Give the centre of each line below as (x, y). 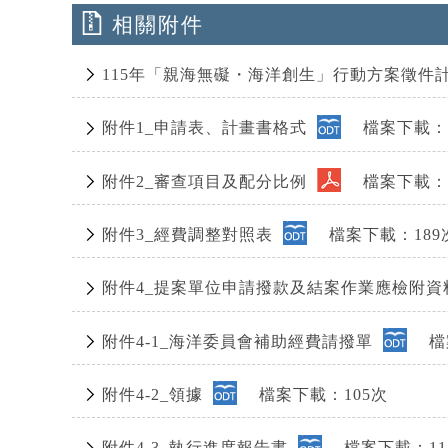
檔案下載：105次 (312, 395)
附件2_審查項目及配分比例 (207, 181)
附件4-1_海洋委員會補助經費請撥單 (240, 341)
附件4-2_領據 (155, 395)
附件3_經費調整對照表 (190, 235)
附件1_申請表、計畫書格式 (207, 128)
